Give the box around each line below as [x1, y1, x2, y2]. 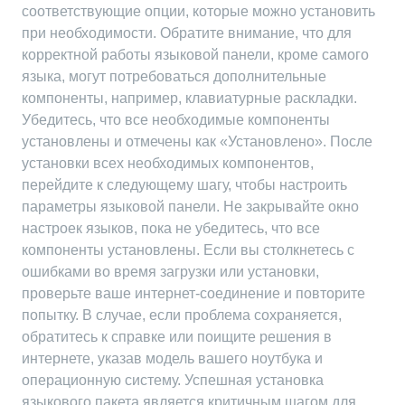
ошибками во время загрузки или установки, [22, 264, 319, 279]
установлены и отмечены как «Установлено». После [22, 134, 372, 149]
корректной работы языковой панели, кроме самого [22, 47, 369, 62]
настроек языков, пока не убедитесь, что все [22, 221, 320, 236]
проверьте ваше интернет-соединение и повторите [22, 286, 365, 301]
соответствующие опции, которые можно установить [22, 4, 375, 19]
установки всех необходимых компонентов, [22, 155, 314, 171]
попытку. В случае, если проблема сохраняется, [22, 307, 342, 323]
